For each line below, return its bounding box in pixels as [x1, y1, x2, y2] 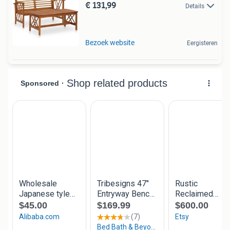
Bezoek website [85, 39, 135, 47]
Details [185, 3, 204, 10]
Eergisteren [187, 40, 218, 47]
